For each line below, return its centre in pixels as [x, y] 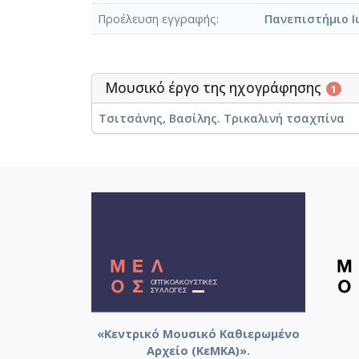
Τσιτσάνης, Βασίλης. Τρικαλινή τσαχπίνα [222, 119]
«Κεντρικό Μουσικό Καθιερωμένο [198, 333]
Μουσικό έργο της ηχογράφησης [215, 88]
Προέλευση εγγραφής [157, 19]
